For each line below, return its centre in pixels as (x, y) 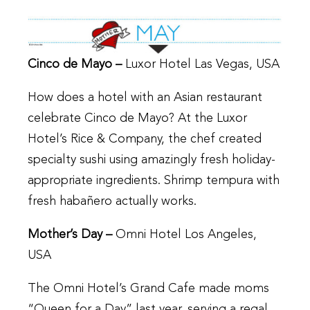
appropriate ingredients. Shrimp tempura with (154, 181)
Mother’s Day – (72, 235)
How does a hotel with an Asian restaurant (145, 98)
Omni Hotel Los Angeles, (186, 235)
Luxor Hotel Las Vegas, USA (202, 65)
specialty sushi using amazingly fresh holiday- (152, 160)
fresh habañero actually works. (112, 202)
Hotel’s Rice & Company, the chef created (145, 139)
